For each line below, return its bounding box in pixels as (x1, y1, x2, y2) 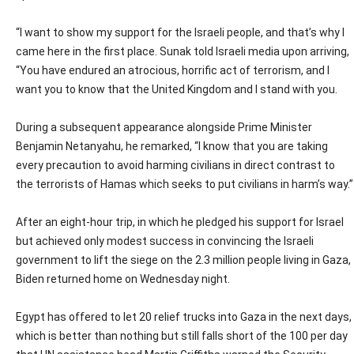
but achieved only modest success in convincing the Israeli (16, 235, 314, 248)
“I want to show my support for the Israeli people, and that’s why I (16, 26, 345, 40)
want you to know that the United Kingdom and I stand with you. (16, 83, 337, 96)
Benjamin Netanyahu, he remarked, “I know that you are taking (16, 140, 328, 153)
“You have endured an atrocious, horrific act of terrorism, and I (16, 64, 330, 77)
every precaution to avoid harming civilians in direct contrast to (16, 159, 335, 172)
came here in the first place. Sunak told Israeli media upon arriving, (16, 45, 349, 58)
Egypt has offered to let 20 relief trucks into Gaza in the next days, (16, 311, 352, 324)
